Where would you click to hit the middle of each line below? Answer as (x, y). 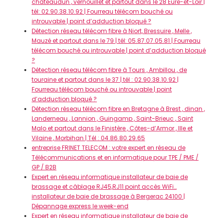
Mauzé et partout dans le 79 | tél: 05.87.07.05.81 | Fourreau (116, 41)
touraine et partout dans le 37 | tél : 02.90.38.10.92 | (105, 80)
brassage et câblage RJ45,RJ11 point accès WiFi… (104, 187)
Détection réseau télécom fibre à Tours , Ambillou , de (109, 70)
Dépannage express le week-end (80, 206)
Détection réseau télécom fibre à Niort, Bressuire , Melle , (112, 31)
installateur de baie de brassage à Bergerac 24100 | (108, 196)
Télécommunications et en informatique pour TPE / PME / (115, 157)
